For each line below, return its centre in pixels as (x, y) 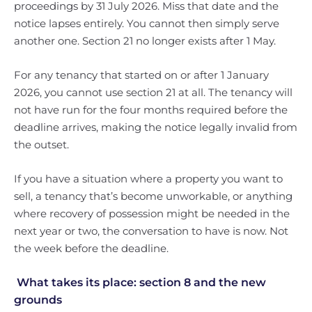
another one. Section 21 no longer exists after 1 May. (145, 41)
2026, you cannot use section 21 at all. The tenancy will (153, 92)
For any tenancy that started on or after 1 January (141, 75)
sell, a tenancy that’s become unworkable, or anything (153, 196)
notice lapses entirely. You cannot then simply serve (147, 23)
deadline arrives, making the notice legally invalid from (156, 127)
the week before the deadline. (91, 248)
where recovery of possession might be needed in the (152, 213)
